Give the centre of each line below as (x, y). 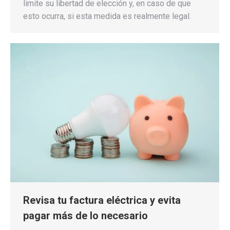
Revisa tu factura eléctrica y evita (102, 200)
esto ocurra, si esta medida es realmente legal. (107, 16)
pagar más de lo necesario (85, 216)
